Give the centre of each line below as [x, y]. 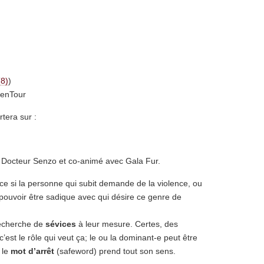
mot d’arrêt [32, 251]
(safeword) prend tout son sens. [115, 251]
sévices [61, 224]
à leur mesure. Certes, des [127, 224]
